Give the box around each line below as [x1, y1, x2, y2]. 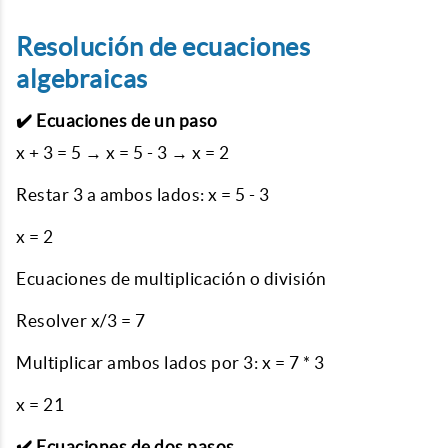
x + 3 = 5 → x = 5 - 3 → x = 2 [16, 143, 230, 162]
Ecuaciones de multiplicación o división [16, 269, 327, 288]
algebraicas [16, 65, 148, 93]
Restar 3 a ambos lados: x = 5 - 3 [16, 185, 270, 204]
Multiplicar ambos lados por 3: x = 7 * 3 [16, 353, 324, 372]
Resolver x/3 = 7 [16, 311, 145, 330]
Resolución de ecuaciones [16, 33, 310, 61]
